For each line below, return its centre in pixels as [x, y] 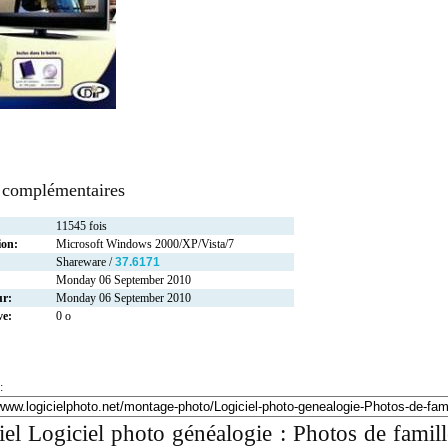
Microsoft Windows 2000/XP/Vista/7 [145, 244]
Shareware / [85, 262]
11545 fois [81, 226]
